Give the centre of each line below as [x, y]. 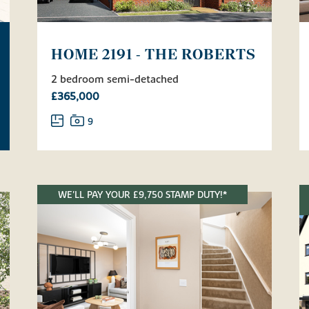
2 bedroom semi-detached [115, 79]
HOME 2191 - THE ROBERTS [153, 54]
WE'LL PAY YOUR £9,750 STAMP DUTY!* [142, 195]
